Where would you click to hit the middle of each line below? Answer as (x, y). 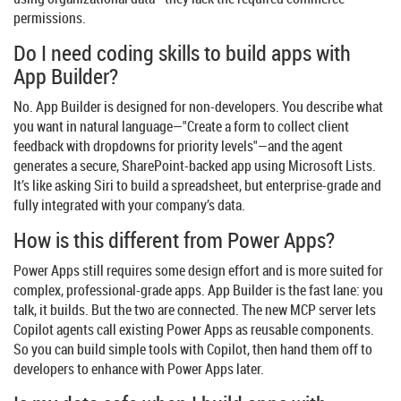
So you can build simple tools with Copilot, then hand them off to (193, 350)
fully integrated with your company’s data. (129, 205)
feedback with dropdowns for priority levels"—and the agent (178, 146)
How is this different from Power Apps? (174, 240)
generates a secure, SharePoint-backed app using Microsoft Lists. (195, 166)
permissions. (50, 18)
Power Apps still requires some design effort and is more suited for (198, 271)
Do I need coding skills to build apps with (182, 53)
